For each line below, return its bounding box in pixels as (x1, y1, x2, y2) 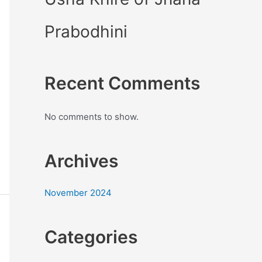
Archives (44, 150, 118, 172)
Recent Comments (44, 73, 200, 94)
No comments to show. (44, 111, 139, 123)
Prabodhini (44, 22, 127, 42)
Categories (44, 226, 137, 248)
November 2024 (44, 187, 112, 199)
